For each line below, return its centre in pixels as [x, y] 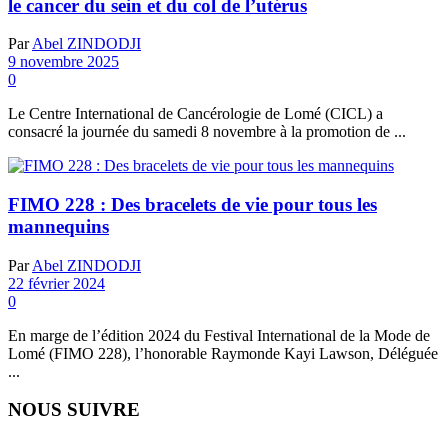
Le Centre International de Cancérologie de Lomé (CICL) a [195, 114]
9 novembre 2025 [63, 62]
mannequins [58, 227]
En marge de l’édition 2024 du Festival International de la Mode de [219, 335]
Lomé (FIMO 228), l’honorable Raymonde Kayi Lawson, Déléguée [223, 353]
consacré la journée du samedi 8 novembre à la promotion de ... [207, 132]
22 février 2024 [56, 283]
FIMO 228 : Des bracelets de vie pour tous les [192, 205]
